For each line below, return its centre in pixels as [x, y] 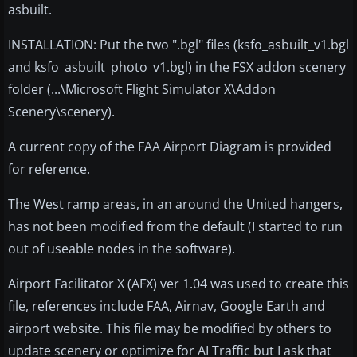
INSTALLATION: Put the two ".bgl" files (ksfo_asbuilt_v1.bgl [178, 44]
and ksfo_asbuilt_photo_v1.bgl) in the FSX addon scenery [177, 67]
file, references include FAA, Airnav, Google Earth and [167, 306]
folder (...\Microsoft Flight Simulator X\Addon [142, 89]
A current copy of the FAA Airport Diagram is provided [170, 146]
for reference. [49, 169]
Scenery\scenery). [61, 111]
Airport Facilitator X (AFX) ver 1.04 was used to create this [178, 283]
